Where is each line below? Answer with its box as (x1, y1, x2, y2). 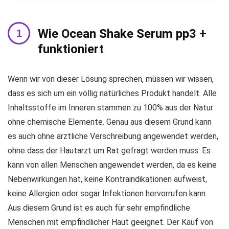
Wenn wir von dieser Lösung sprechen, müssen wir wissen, (8, 74, 214, 84)
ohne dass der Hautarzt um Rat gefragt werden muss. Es (8, 145, 211, 155)
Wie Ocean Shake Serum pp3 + (38, 26, 207, 41)
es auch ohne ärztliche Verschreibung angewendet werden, (8, 131, 218, 141)
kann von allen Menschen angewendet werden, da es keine (8, 159, 217, 170)
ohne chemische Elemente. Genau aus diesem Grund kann (8, 117, 212, 127)
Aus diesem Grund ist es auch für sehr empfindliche (8, 202, 190, 213)
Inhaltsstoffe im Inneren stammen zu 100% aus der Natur (8, 102, 213, 112)
